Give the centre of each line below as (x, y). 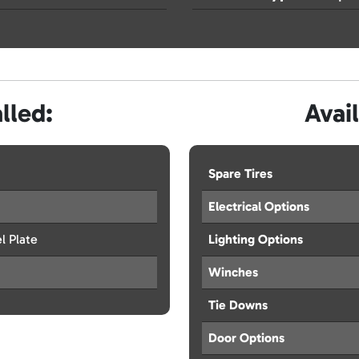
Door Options (246, 338)
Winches (233, 272)
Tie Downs (238, 305)
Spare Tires (240, 174)
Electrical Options (259, 207)
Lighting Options (256, 240)
